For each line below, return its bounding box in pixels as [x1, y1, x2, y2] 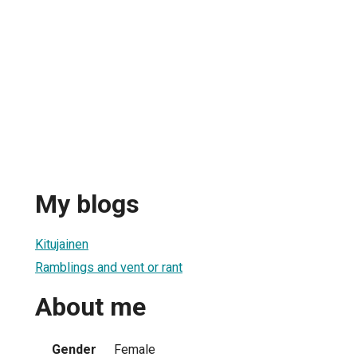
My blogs [35, 189, 139, 220]
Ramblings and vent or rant [35, 259, 182, 275]
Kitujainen [35, 236, 88, 252]
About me [35, 292, 146, 323]
